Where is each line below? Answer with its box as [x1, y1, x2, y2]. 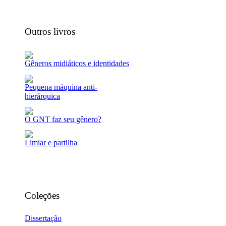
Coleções [25, 190, 60, 201]
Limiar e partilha [25, 138, 78, 147]
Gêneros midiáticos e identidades [25, 59, 130, 68]
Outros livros [25, 26, 76, 37]
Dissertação [25, 214, 62, 223]
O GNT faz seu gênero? [25, 115, 102, 124]
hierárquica [25, 91, 61, 100]
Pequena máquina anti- [25, 82, 98, 91]
